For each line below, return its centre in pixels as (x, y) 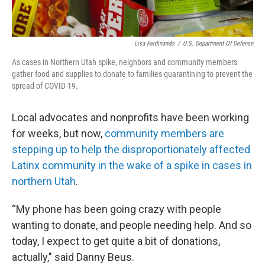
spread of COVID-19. (45, 86)
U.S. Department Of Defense (218, 43)
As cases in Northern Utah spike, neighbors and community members (125, 62)
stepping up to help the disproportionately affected (131, 149)
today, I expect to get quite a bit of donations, (116, 241)
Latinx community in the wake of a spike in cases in (132, 165)
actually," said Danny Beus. (73, 257)
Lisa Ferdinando (154, 43)
